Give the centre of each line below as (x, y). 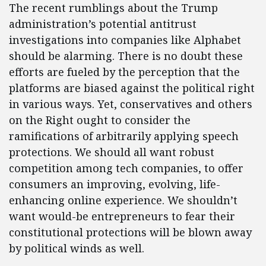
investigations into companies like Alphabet (125, 40)
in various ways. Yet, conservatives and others (131, 104)
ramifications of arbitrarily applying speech (124, 136)
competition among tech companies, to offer (126, 168)
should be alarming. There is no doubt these (126, 56)
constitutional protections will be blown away (130, 232)
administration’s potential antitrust (103, 24)
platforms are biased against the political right (132, 88)
